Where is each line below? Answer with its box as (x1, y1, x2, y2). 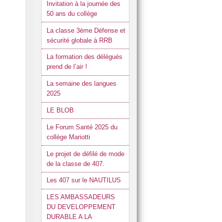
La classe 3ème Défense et (46, 26, 125, 34)
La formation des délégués (46, 53, 122, 61)
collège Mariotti (46, 133, 90, 141)
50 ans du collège (46, 9, 97, 17)
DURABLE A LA (46, 213, 92, 221)
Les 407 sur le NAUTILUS (46, 176, 121, 184)
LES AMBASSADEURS (46, 193, 115, 201)
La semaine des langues (46, 80, 116, 88)
